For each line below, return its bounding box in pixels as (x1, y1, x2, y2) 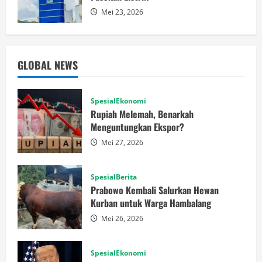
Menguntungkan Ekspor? (91, 119, 184, 134)
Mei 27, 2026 (99, 137, 143, 147)
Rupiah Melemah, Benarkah (91, 106, 194, 121)
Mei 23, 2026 (99, 6, 143, 17)
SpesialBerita (91, 171, 137, 182)
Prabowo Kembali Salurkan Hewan (91, 182, 219, 197)
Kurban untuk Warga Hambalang (91, 195, 211, 210)
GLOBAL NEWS (18, 57, 78, 73)
